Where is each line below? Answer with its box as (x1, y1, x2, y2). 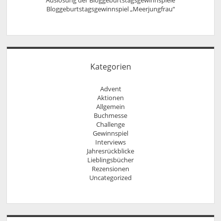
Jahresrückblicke (87, 146, 134, 155)
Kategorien (90, 61, 131, 72)
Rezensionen (92, 164, 129, 173)
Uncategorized (89, 173, 132, 182)
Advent (100, 84, 121, 93)
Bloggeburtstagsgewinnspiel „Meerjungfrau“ (46, 4, 175, 14)
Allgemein (96, 102, 125, 111)
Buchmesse (94, 110, 127, 120)
